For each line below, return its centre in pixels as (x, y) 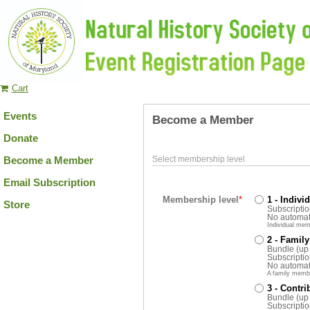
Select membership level (199, 159)
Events (20, 116)
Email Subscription (49, 182)
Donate (21, 138)
